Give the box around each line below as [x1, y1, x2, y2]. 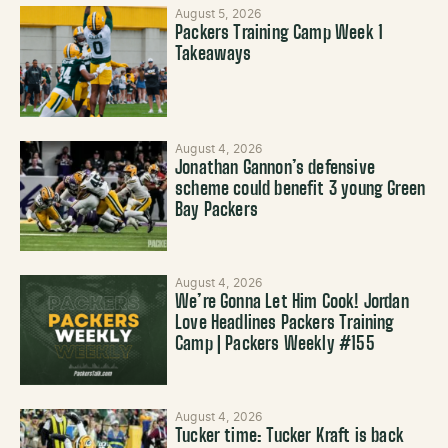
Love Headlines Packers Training [175, 314, 395, 333]
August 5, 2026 [175, 8, 262, 21]
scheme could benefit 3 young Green [175, 180, 426, 199]
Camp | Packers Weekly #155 [175, 335, 375, 354]
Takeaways [175, 46, 252, 65]
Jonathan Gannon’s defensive [175, 159, 375, 178]
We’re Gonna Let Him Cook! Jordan [175, 293, 409, 312]
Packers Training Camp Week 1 [175, 25, 384, 44]
